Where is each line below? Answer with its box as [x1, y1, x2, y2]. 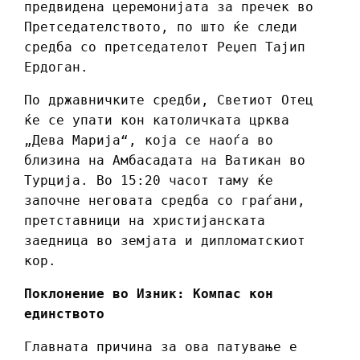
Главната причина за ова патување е [24, 338, 297, 354]
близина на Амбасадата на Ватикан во [24, 152, 305, 168]
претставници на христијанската [24, 212, 265, 228]
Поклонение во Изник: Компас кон [24, 285, 273, 301]
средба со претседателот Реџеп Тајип [24, 39, 305, 55]
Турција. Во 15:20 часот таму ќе [24, 172, 273, 188]
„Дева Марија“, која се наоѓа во [24, 132, 273, 148]
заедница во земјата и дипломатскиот [24, 232, 305, 248]
